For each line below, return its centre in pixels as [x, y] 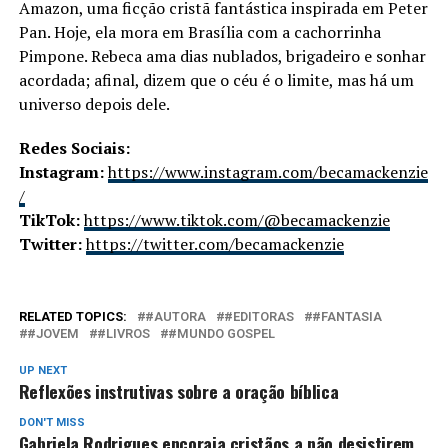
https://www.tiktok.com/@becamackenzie [236, 219]
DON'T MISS [51, 422]
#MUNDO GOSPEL [221, 333]
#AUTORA [175, 316]
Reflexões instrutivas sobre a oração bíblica [178, 390]
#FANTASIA [346, 316]
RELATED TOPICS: [72, 316]
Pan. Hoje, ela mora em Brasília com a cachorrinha [199, 31]
